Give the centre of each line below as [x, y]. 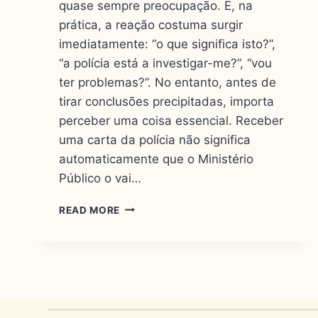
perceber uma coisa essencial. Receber [171, 120]
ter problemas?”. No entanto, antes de [168, 82]
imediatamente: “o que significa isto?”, [167, 44]
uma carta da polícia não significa [155, 139]
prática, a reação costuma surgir [151, 24]
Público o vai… [100, 178]
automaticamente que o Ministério [156, 159]
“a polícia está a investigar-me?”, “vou [165, 63]
